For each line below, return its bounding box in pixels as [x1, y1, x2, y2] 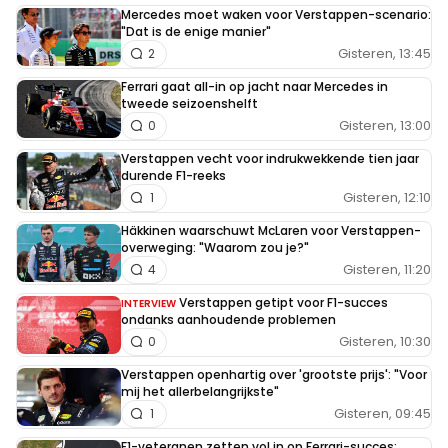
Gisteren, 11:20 [343, 260, 431, 280]
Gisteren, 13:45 [338, 44, 431, 64]
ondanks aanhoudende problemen [121, 310, 336, 328]
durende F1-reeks [121, 166, 226, 184]
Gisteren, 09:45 [334, 404, 431, 424]
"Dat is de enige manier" [121, 22, 271, 40]
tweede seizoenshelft [121, 94, 258, 112]
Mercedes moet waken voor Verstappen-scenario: [121, 5, 431, 23]
